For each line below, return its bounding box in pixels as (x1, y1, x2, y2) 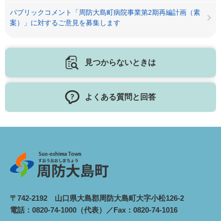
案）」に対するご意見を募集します (10, 19, 120, 27)
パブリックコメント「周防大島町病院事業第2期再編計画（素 (10, 8, 200, 16)
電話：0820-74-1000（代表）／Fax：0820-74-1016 (10, 205, 178, 214)
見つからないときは (85, 58, 156, 67)
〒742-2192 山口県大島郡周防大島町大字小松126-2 (10, 193, 184, 202)
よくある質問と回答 (85, 93, 156, 101)
